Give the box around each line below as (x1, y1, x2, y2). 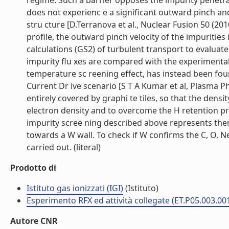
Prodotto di (10, 162, 56, 173)
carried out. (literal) (27, 142, 101, 153)
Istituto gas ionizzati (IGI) (27, 182, 123, 194)
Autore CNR (10, 215, 58, 226)
